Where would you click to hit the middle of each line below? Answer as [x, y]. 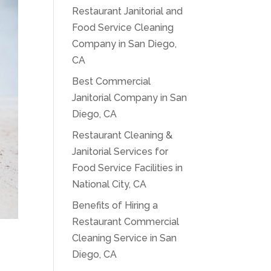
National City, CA [109, 184]
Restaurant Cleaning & [122, 135]
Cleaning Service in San [125, 238]
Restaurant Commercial [126, 222]
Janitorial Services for [120, 152]
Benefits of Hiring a [115, 205]
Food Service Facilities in [128, 168]
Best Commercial [112, 81]
